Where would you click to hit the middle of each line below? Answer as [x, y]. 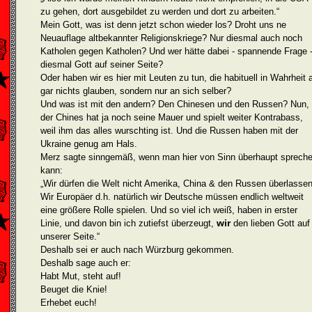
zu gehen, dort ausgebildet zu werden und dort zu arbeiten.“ [160, 11]
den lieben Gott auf [270, 223]
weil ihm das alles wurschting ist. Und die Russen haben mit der [169, 131]
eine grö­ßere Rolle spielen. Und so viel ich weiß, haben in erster [169, 210]
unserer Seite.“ [70, 236]
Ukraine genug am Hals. [89, 144]
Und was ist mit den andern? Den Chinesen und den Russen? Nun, [175, 104]
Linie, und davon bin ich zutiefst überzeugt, [128, 223]
